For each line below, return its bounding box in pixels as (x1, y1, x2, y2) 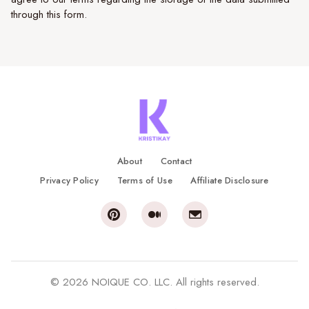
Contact (160, 154, 192, 168)
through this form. (11, 7, 87, 22)
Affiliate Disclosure (190, 174, 269, 187)
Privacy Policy (40, 174, 99, 187)
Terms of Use (117, 174, 172, 187)
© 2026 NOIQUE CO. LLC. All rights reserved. (50, 275, 259, 290)
